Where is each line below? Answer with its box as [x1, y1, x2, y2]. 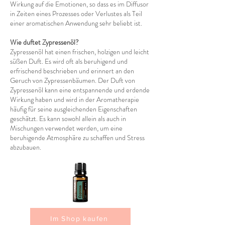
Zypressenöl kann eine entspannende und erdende [10, 85, 150, 95]
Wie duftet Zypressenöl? [10, 37, 79, 47]
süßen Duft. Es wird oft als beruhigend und [10, 56, 128, 66]
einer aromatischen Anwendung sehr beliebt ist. [10, 18, 142, 28]
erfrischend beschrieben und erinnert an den [10, 66, 134, 76]
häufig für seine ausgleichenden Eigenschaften [10, 104, 137, 114]
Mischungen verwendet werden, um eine [10, 123, 123, 133]
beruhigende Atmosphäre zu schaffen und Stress [10, 133, 145, 143]
